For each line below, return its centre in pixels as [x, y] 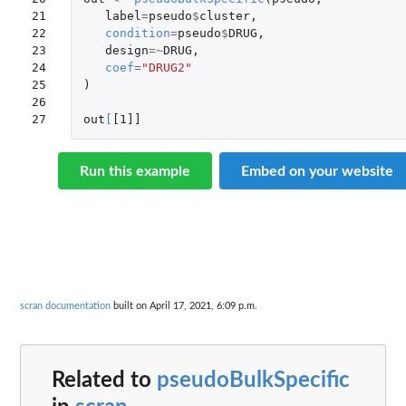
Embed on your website [317, 171]
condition [137, 33]
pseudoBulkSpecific [253, 380]
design [126, 50]
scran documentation [65, 306]
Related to [104, 380]
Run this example [135, 171]
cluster [224, 15]
